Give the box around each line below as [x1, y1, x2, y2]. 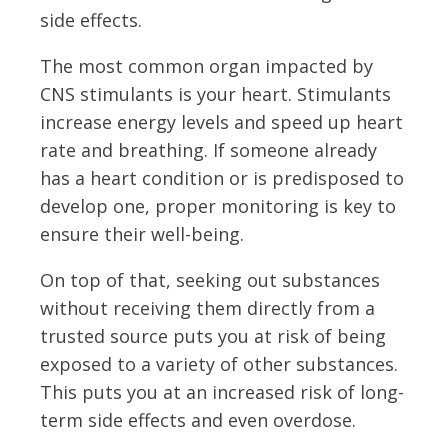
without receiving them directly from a [40, 295, 375, 320]
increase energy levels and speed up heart [40, 109, 403, 134]
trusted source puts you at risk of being [40, 323, 386, 348]
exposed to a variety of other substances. [40, 351, 398, 376]
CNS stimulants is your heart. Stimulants [40, 81, 391, 106]
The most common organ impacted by [40, 53, 373, 78]
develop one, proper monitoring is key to [40, 193, 396, 218]
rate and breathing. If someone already [40, 137, 377, 162]
